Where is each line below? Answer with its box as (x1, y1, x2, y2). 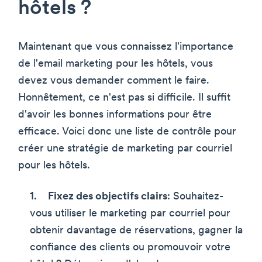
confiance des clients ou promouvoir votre (30, 242, 230, 253)
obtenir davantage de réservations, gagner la (30, 225, 243, 236)
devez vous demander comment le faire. (18, 75, 209, 87)
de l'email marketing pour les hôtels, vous (18, 58, 213, 70)
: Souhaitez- (167, 191, 223, 202)
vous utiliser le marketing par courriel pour (30, 208, 230, 219)
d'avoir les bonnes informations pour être (18, 109, 212, 120)
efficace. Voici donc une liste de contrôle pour (18, 126, 236, 137)
